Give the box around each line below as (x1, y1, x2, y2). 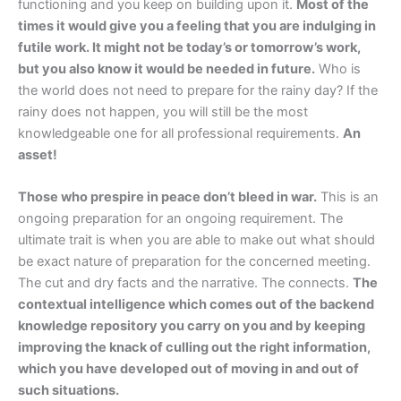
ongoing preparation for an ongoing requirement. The (18, 210, 343, 227)
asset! (18, 146, 57, 163)
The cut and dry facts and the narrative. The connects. (18, 275, 353, 292)
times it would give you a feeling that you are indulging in (18, 17, 376, 34)
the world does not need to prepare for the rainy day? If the (18, 81, 378, 98)
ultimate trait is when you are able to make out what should (18, 232, 375, 249)
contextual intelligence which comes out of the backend (18, 296, 374, 313)
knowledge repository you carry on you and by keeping (18, 318, 365, 335)
